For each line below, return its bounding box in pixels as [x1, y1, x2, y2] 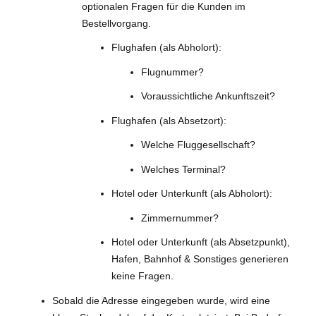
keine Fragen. [111, 270, 174, 282]
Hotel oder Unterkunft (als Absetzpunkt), [111, 236, 290, 248]
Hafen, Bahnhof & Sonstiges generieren [111, 253, 288, 265]
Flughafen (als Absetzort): [111, 114, 226, 126]
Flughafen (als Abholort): [111, 42, 221, 54]
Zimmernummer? [141, 212, 219, 224]
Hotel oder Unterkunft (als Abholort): [111, 188, 272, 200]
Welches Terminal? [141, 163, 226, 175]
